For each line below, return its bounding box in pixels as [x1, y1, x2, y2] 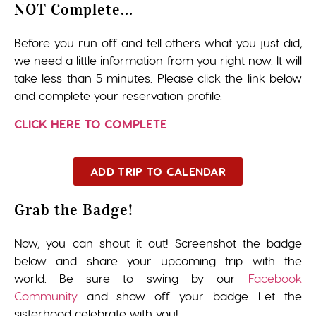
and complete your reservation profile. [14, 88, 226, 103]
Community [14, 288, 78, 303]
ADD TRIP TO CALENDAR [90, 164, 226, 179]
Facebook [248, 271, 302, 286]
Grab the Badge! [14, 200, 133, 220]
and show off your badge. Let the [78, 288, 302, 303]
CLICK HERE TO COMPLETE [14, 116, 167, 132]
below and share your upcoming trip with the [14, 253, 302, 268]
